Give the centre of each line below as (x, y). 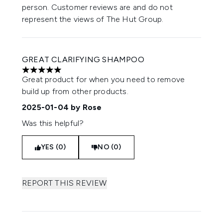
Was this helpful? (53, 123)
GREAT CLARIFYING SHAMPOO (83, 59)
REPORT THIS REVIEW (64, 183)
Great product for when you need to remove (104, 79)
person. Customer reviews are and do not (97, 7)
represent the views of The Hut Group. (93, 19)
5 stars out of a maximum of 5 (76, 75)
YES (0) (54, 147)
